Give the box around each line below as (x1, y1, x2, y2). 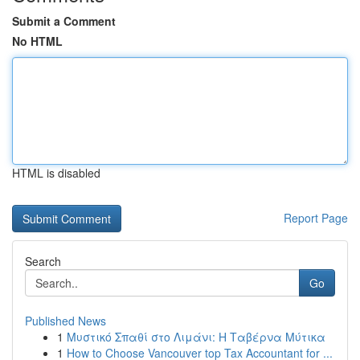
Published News (25, 313, 106, 329)
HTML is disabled (12, 165, 100, 181)
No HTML (12, 33, 63, 49)
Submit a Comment (12, 13, 116, 29)
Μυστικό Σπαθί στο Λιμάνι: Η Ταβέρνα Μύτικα (67, 329, 325, 345)
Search (25, 253, 61, 269)
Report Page (284, 210, 348, 226)
